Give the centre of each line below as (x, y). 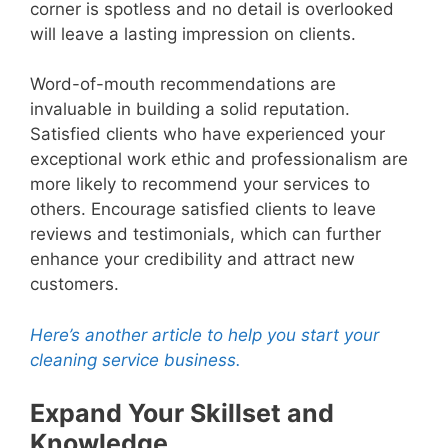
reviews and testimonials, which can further (205, 234)
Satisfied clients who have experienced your (207, 134)
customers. (74, 284)
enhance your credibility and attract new (192, 259)
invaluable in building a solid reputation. (190, 109)
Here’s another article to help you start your (204, 334)
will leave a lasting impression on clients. (193, 33)
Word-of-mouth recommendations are (183, 84)
